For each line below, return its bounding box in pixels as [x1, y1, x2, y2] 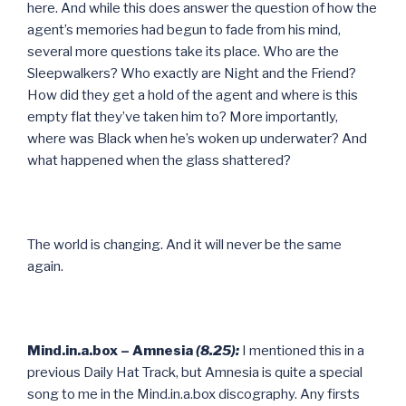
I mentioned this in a [239, 342, 364, 359]
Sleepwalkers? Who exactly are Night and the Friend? [27, 64, 356, 82]
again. [27, 257, 63, 275]
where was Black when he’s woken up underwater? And [27, 130, 367, 147]
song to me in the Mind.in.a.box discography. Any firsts [27, 385, 360, 402]
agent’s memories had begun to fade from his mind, [27, 21, 341, 38]
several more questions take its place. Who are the [27, 43, 339, 60]
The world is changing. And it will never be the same [27, 236, 342, 253]
